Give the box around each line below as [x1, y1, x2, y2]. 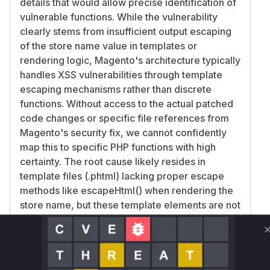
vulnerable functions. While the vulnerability [20, 10, 218, 23]
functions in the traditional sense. [20, 213, 168, 225]
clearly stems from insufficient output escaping [20, 25, 231, 37]
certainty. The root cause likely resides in [20, 155, 206, 168]
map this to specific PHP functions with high [20, 140, 216, 153]
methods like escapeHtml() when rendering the [20, 184, 233, 196]
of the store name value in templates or [20, 39, 197, 52]
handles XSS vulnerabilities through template [20, 68, 222, 81]
